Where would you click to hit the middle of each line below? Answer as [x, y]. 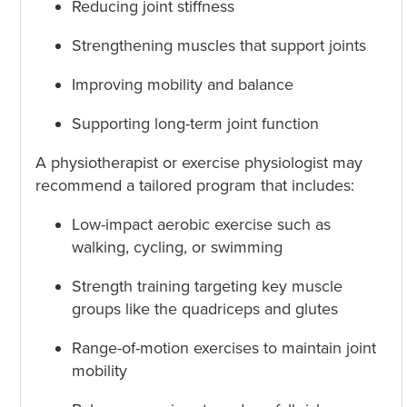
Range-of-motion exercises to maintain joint [223, 348]
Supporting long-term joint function [195, 124]
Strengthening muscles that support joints [218, 46]
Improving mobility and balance [182, 85]
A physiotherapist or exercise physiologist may [199, 163]
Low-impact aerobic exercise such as [201, 225]
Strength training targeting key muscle [207, 287]
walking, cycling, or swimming [177, 248]
